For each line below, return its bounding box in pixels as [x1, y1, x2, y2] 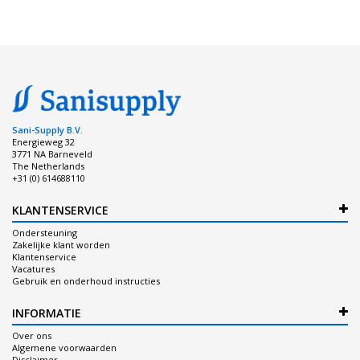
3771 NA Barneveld [12, 147, 92, 160]
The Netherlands [12, 159, 84, 172]
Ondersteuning [12, 226, 77, 239]
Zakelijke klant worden [12, 238, 110, 251]
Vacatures [12, 262, 55, 275]
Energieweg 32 [12, 135, 75, 148]
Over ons [12, 329, 51, 342]
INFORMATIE [12, 305, 81, 321]
